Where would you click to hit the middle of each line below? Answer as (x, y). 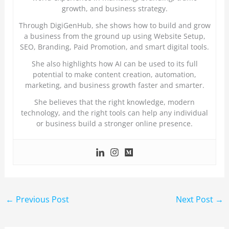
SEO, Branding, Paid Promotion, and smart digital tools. (114, 47)
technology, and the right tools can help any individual (114, 113)
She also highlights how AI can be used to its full (114, 64)
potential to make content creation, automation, (114, 75)
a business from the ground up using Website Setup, (114, 36)
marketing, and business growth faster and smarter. (114, 85)
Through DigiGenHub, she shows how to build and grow (114, 26)
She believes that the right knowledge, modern (114, 102)
